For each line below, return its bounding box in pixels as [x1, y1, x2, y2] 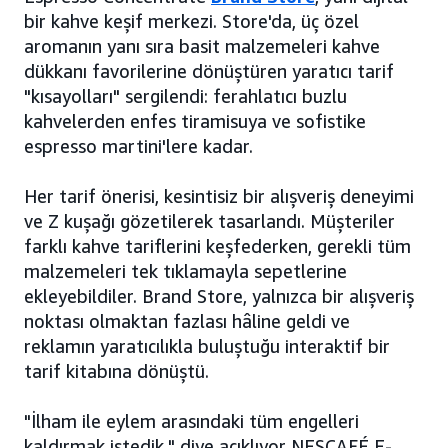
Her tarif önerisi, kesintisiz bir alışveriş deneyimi [24, 185, 414, 208]
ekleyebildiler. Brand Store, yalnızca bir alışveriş [24, 285, 414, 308]
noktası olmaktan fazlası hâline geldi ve [24, 310, 350, 333]
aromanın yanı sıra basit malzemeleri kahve [24, 35, 380, 58]
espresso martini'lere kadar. [24, 135, 253, 158]
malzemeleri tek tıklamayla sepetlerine [24, 260, 347, 283]
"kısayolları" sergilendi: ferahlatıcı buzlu [24, 85, 347, 108]
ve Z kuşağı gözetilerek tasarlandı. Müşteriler [24, 210, 395, 233]
